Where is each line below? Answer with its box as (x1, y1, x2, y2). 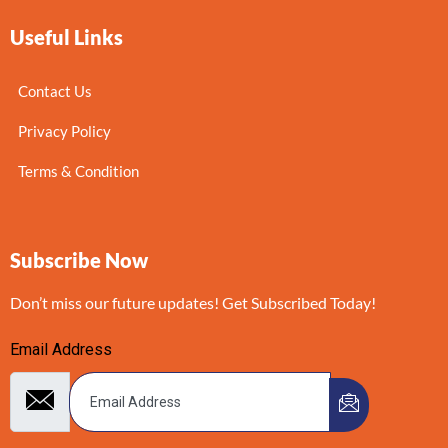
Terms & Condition (18, 162, 139, 181)
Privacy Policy (18, 122, 111, 141)
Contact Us (18, 82, 92, 101)
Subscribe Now (10, 248, 148, 273)
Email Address (10, 340, 112, 360)
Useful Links (10, 25, 123, 50)
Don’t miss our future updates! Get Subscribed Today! (10, 293, 376, 313)
